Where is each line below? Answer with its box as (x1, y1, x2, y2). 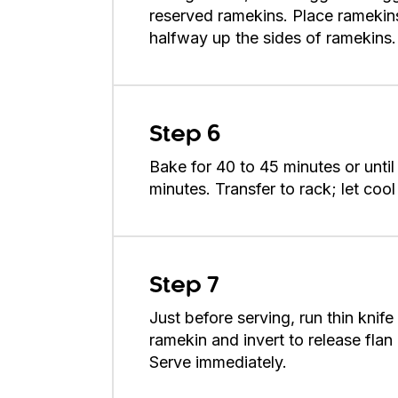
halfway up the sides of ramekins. (149, 28, 396, 47)
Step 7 (149, 275, 219, 297)
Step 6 (149, 123, 220, 146)
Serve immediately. (149, 352, 287, 371)
